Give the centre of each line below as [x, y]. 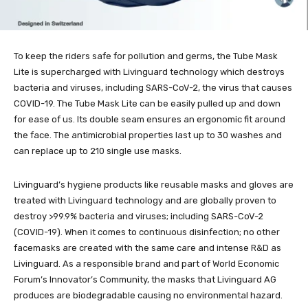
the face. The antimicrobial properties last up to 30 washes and [148, 135]
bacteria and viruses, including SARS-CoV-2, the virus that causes [153, 88]
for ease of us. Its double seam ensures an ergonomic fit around [150, 120]
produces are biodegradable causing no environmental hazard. [148, 296]
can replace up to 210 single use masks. [98, 151]
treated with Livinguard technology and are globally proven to [145, 201]
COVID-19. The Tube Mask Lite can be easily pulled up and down [147, 104]
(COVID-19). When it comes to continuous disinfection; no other [147, 232]
